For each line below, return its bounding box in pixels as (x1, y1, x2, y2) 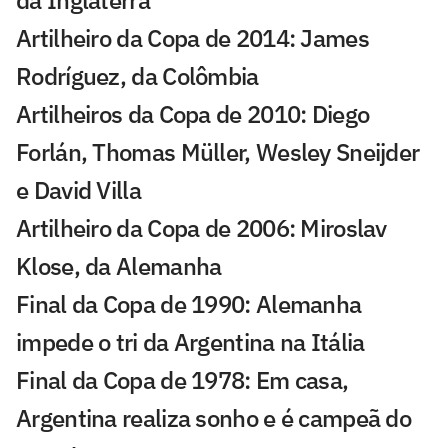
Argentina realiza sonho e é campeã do (16, 401, 412, 434)
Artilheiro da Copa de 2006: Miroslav (16, 211, 387, 244)
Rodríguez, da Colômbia (16, 59, 259, 92)
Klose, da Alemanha (16, 249, 222, 282)
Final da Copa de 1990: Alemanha (16, 287, 362, 320)
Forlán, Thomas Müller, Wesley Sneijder (16, 135, 420, 168)
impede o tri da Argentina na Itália (16, 325, 365, 358)
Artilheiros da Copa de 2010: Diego (16, 97, 370, 130)
